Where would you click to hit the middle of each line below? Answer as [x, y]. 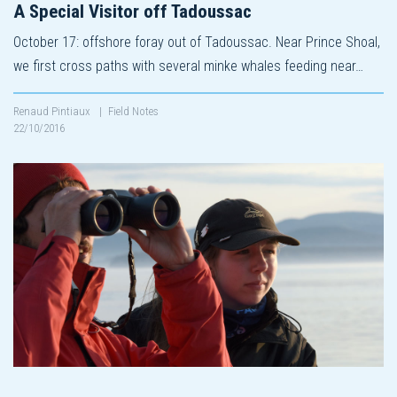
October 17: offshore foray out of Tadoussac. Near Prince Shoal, [197, 42]
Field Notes [133, 111]
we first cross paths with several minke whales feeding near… [188, 66]
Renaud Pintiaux [53, 111]
